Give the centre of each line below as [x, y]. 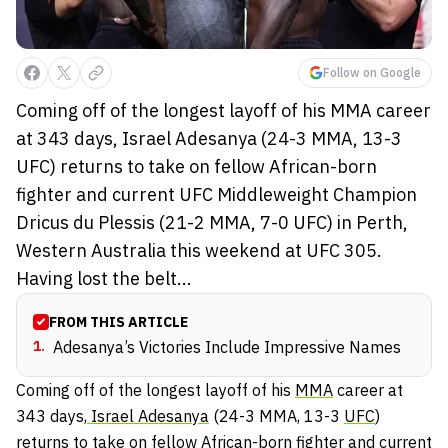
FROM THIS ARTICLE [118, 322]
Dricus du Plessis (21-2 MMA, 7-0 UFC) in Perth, [212, 223]
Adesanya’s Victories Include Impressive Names [227, 347]
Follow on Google [372, 73]
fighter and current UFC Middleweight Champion [216, 195]
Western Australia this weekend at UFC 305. [199, 251]
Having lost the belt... [104, 279]
